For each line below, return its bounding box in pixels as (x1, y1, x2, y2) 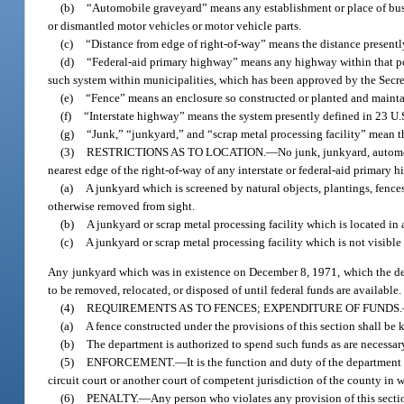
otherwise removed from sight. (48, 198, 196, 213)
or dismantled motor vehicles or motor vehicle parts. (48, 18, 302, 32)
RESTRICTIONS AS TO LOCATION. (87, 144, 267, 159)
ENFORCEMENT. (87, 355, 176, 370)
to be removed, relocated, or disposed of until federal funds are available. (48, 283, 402, 298)
